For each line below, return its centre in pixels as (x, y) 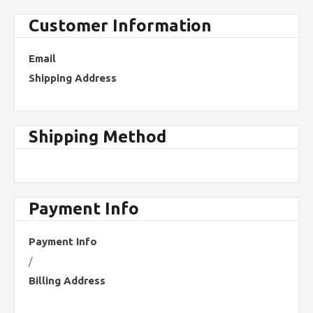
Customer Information (120, 26)
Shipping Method (97, 137)
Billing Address (67, 281)
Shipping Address (73, 78)
